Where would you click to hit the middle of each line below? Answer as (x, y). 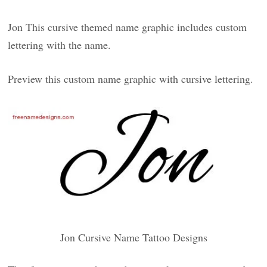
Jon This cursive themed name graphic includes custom (128, 27)
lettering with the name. (60, 45)
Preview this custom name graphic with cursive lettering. (131, 79)
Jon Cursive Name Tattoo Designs (133, 237)
